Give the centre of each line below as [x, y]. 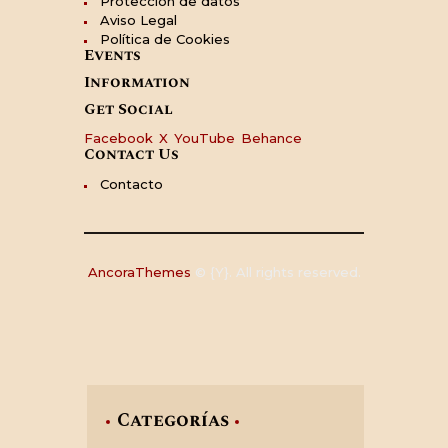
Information [137, 83]
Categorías [172, 420]
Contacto [131, 183]
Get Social [128, 110]
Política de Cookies [164, 38]
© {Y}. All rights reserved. [275, 272]
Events [112, 55]
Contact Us [131, 154]
